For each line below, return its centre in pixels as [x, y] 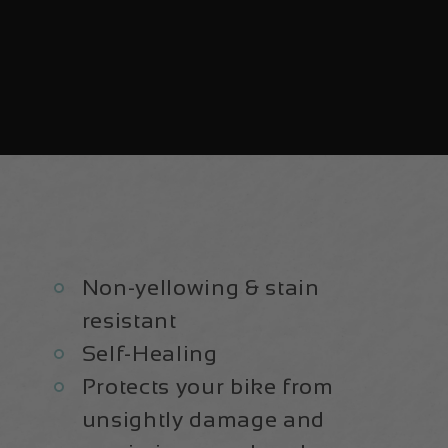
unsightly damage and [203, 419]
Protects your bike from [207, 386]
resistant [129, 320]
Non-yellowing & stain [200, 287]
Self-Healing [149, 353]
